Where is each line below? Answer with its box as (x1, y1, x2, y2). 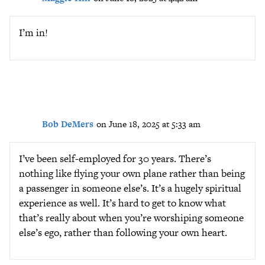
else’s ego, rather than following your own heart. (19, 225, 227, 240)
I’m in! (19, 25, 48, 40)
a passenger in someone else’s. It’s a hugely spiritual (19, 180, 241, 195)
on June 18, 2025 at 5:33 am (96, 117, 201, 130)
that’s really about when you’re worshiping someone (19, 210, 244, 225)
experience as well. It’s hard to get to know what (19, 195, 226, 210)
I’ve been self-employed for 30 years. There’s (19, 151, 211, 166)
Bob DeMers (42, 117, 93, 130)
